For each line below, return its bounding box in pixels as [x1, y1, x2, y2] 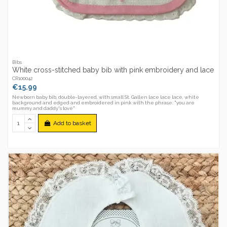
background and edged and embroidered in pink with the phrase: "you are [12, 100, 195, 106]
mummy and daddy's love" [12, 105, 75, 111]
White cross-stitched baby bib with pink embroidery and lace [12, 66, 214, 74]
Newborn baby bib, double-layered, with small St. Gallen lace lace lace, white [12, 94, 200, 100]
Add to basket [53, 120, 91, 127]
